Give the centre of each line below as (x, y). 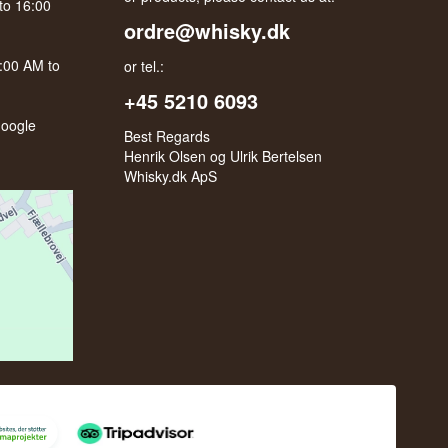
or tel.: (144, 66)
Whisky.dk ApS (171, 176)
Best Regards (167, 136)
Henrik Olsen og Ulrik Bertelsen (223, 156)
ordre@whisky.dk (207, 31)
